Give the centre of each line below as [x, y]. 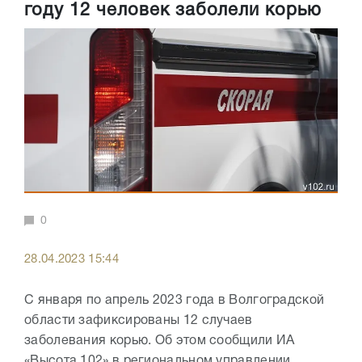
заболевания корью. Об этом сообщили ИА [160, 341]
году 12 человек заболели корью [173, 11]
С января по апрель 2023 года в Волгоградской [175, 301]
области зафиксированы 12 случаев [139, 321]
